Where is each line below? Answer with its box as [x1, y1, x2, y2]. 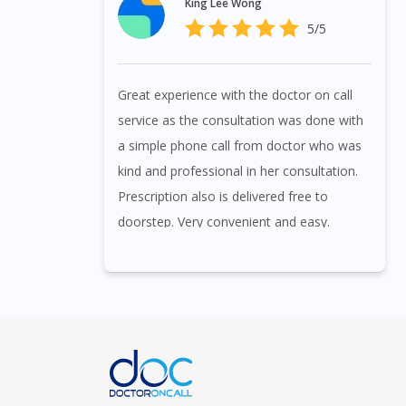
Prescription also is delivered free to [118, 188, 328, 206]
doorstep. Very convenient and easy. [118, 213, 330, 231]
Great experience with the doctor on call [118, 86, 353, 104]
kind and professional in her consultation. [118, 162, 358, 180]
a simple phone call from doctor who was [118, 137, 362, 155]
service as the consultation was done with [118, 111, 363, 130]
